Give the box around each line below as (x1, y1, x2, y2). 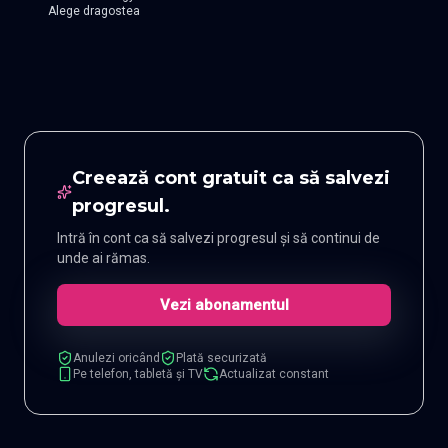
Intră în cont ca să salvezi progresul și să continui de (57, 230, 380, 247)
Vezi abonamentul (159, 296, 289, 315)
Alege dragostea (48, 4, 140, 19)
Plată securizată (176, 351, 267, 366)
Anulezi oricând (73, 351, 160, 366)
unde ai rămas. (57, 250, 150, 267)
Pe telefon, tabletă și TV (73, 367, 203, 382)
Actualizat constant (219, 367, 329, 382)
